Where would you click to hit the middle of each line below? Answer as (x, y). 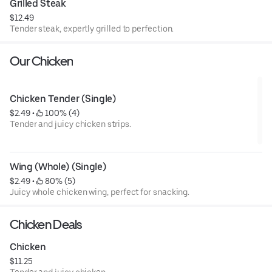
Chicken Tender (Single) (63, 99)
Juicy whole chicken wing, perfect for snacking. (100, 192)
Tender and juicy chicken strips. (70, 124)
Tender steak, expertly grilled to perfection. (92, 29)
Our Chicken (42, 61)
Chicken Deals (46, 225)
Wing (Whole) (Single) (58, 167)
